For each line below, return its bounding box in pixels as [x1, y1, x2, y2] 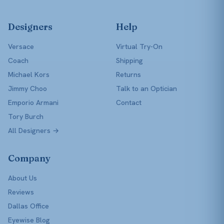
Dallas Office [8, 201, 49, 210]
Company [8, 152, 50, 164]
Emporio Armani [8, 97, 58, 107]
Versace [8, 41, 34, 51]
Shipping [115, 55, 143, 65]
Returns [115, 69, 141, 79]
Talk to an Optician [115, 83, 177, 93]
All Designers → [8, 125, 59, 135]
